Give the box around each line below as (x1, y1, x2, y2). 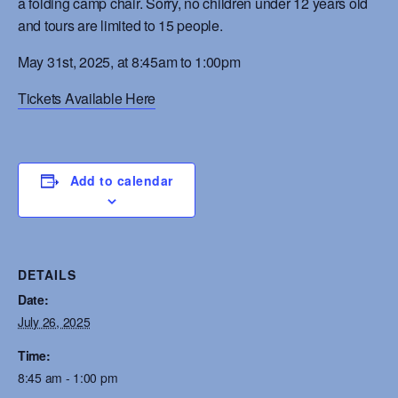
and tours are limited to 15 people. (18, 15, 223, 36)
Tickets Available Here (18, 88, 156, 108)
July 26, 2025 (18, 313, 91, 330)
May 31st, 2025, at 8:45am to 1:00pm (18, 52, 241, 72)
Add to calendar (69, 171, 173, 189)
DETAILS (18, 266, 76, 283)
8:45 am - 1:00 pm (18, 369, 118, 386)
